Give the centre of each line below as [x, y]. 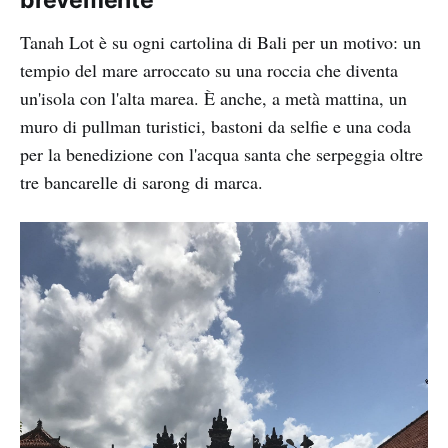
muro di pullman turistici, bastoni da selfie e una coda [215, 125]
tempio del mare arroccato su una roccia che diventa [209, 69]
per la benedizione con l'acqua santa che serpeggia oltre [221, 153]
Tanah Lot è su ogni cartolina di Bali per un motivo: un [220, 41]
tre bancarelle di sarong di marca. [141, 181]
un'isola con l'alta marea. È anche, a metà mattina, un [213, 97]
